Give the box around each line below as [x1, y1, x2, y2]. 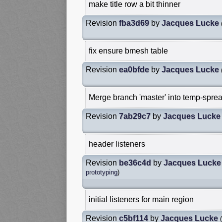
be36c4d [119, 158, 151, 167]
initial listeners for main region [89, 195, 194, 204]
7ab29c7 [119, 111, 151, 120]
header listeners [89, 139, 145, 148]
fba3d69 [119, 18, 149, 27]
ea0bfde [119, 65, 149, 74]
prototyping [86, 168, 117, 176]
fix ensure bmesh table [89, 46, 168, 55]
